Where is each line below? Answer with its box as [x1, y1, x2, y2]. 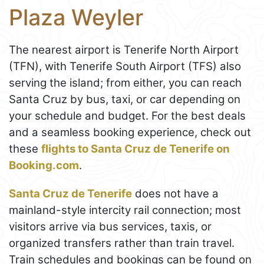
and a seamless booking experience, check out [9, 126, 251, 140]
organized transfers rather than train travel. [9, 236, 235, 250]
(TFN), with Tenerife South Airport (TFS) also [9, 60, 241, 74]
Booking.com [9, 159, 79, 173]
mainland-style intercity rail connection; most [9, 203, 241, 217]
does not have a [132, 187, 219, 201]
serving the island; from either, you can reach [9, 76, 242, 90]
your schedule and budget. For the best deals [9, 109, 246, 123]
